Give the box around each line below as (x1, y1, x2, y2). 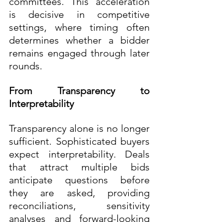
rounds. (9, 59, 42, 72)
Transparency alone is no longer (9, 122, 150, 134)
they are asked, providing (9, 186, 150, 199)
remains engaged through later (9, 47, 150, 59)
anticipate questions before (9, 173, 150, 186)
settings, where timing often (9, 21, 150, 33)
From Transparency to (9, 84, 150, 97)
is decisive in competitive (9, 8, 150, 20)
